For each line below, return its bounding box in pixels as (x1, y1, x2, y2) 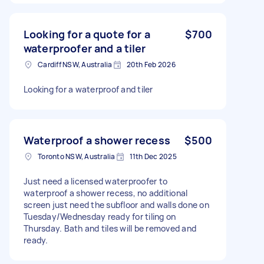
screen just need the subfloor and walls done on (24, 199, 209, 210)
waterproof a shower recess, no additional (24, 187, 188, 199)
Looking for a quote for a (24, 27, 150, 41)
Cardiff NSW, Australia (38, 59, 113, 70)
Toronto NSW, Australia (38, 151, 115, 161)
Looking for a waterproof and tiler (24, 83, 153, 95)
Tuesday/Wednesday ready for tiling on (24, 210, 176, 222)
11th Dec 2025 (129, 151, 177, 161)
